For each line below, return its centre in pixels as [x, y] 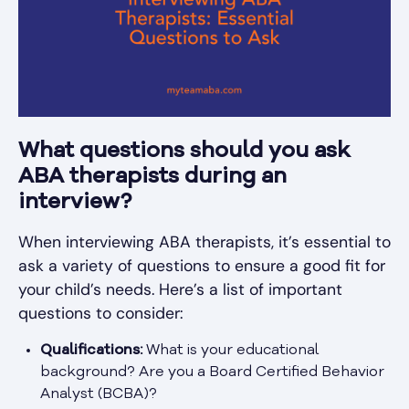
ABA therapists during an [152, 177]
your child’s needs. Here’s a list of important [180, 289]
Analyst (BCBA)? [99, 394]
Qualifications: [91, 350]
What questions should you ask [184, 151]
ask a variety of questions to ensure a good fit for [202, 265]
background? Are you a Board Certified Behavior [212, 372]
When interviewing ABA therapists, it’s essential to [204, 241]
